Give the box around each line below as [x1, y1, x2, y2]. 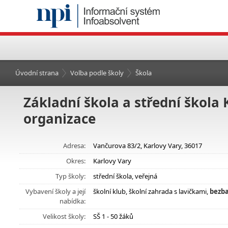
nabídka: [60, 196, 85, 206]
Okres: [66, 156, 85, 165]
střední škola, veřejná [93, 172, 157, 181]
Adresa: [63, 141, 85, 150]
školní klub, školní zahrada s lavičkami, [93, 187, 210, 196]
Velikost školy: [43, 212, 85, 221]
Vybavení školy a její [25, 187, 85, 196]
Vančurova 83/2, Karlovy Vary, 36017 [93, 141, 202, 150]
